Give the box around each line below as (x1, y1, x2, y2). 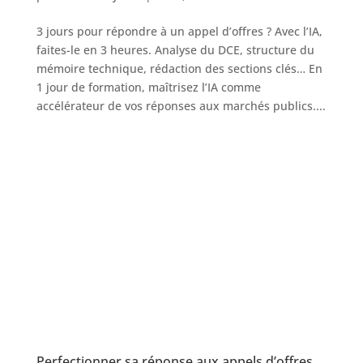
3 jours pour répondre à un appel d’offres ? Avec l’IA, (36, 23, 322, 39)
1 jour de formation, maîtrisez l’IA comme (36, 79, 261, 95)
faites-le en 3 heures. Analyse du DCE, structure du (36, 41, 314, 58)
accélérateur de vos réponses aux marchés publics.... (36, 97, 326, 113)
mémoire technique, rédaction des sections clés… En (36, 60, 322, 76)
